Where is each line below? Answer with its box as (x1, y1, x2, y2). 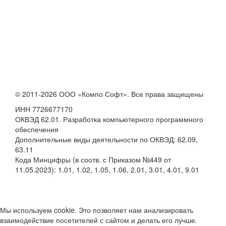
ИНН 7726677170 (15, 103, 73, 114)
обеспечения (15, 124, 59, 134)
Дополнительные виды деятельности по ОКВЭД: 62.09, (15, 134, 198, 144)
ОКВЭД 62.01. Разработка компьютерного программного (15, 114, 203, 124)
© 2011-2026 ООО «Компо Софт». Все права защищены (15, 88, 203, 99)
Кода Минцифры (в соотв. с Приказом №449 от (15, 154, 171, 164)
